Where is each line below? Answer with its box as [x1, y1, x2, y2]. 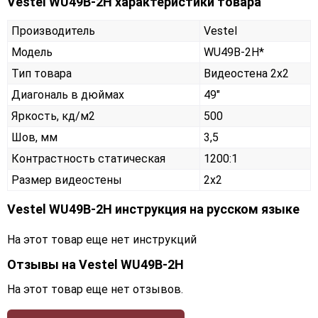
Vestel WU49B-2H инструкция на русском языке [7, 202, 300, 217]
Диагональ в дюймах [11, 88, 124, 102]
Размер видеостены [11, 173, 122, 187]
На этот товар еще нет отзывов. [7, 283, 183, 297]
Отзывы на [7, 257, 79, 273]
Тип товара [11, 67, 72, 81]
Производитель [11, 24, 95, 38]
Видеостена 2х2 [204, 67, 289, 81]
